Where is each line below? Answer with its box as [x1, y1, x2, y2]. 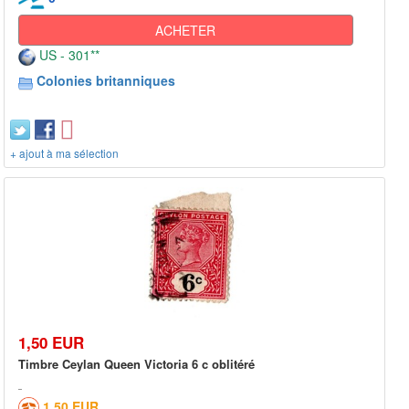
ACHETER [155, 21, 216, 40]
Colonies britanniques [37, 71, 175, 90]
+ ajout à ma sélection [10, 145, 119, 162]
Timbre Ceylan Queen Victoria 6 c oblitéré [18, 354, 255, 372]
